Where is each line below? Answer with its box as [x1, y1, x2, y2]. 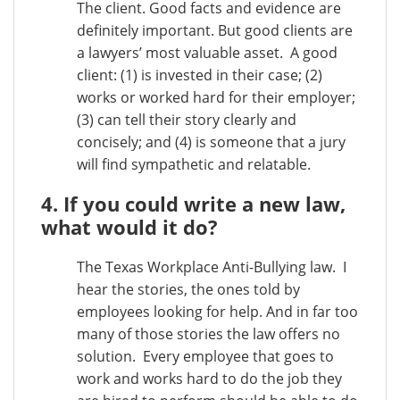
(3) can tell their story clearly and [77, 110, 296, 129]
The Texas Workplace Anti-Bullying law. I [77, 257, 346, 277]
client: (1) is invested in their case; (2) [77, 65, 322, 85]
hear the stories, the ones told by [77, 279, 300, 299]
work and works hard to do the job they [77, 369, 342, 388]
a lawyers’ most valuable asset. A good [77, 43, 337, 62]
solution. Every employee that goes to [77, 346, 334, 366]
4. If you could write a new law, [41, 190, 346, 217]
